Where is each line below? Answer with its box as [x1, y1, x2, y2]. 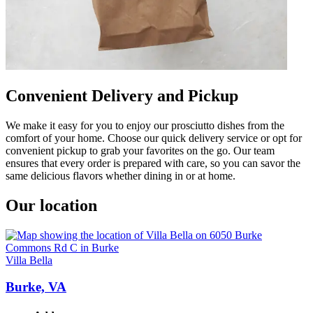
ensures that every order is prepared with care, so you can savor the [6, 156, 300, 169]
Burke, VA [6, 279, 66, 295]
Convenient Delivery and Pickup [6, 86, 238, 105]
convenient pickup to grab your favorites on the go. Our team [6, 144, 275, 156]
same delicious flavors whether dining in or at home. [6, 169, 235, 182]
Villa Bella [6, 254, 52, 266]
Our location [6, 196, 97, 214]
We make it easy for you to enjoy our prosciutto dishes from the [6, 119, 284, 131]
